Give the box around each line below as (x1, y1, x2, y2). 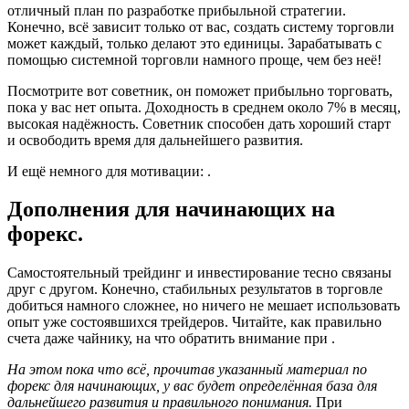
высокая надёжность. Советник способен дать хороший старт (7, 115, 391, 131)
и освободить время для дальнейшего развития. (7, 131, 303, 148)
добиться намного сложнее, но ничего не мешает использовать (7, 298, 400, 314)
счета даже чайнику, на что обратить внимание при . (7, 330, 335, 347)
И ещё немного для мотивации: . (7, 163, 211, 179)
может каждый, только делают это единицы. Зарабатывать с (7, 35, 382, 51)
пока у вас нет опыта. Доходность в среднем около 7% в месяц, (7, 99, 401, 115)
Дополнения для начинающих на (7, 197, 335, 222)
